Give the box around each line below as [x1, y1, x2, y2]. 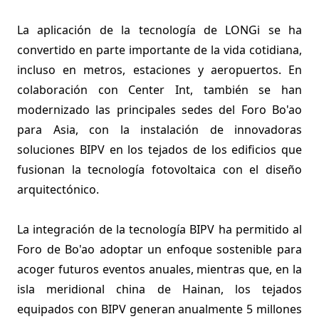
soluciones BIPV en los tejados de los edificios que [17, 142, 302, 157]
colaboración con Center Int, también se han [17, 82, 302, 98]
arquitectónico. [17, 182, 99, 197]
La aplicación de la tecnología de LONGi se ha [17, 22, 302, 38]
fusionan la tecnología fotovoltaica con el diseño [17, 162, 302, 177]
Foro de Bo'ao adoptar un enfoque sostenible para [17, 241, 302, 257]
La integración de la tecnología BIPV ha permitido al [17, 221, 302, 237]
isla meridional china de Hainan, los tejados [17, 281, 302, 297]
